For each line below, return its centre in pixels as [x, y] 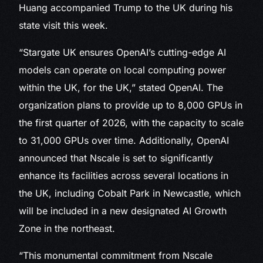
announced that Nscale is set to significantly [116, 158]
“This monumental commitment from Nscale [116, 256]
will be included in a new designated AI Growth [123, 211]
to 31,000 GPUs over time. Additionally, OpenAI [124, 141]
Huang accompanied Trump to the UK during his [126, 8]
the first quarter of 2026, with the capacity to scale [131, 123]
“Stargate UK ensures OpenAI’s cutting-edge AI [123, 53]
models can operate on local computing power [123, 70]
